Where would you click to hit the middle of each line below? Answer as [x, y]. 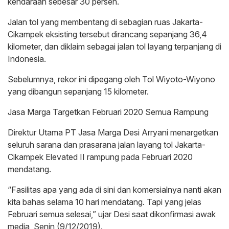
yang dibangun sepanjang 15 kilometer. [78, 92]
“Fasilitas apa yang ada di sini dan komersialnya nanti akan [114, 190]
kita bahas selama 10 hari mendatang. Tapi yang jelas [105, 202]
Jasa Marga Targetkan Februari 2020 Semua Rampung [108, 112]
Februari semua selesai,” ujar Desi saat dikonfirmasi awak [112, 214]
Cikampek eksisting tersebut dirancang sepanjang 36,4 [107, 35]
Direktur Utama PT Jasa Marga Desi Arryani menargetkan [113, 133]
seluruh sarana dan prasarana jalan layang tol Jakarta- [107, 145]
